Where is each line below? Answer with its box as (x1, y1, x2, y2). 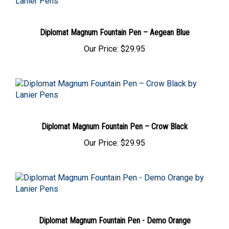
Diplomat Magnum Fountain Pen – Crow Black (41, 123, 188, 133)
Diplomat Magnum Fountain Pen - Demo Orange (38, 217, 191, 227)
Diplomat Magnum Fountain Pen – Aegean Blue (39, 29, 190, 39)
